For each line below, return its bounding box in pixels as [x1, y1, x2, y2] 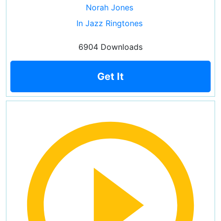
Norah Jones [85, 2, 133, 12]
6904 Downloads [78, 42, 143, 52]
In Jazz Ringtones [76, 18, 143, 28]
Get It [97, 71, 124, 82]
